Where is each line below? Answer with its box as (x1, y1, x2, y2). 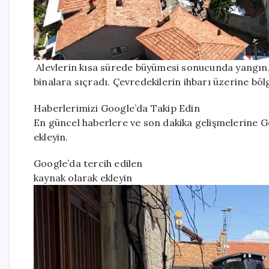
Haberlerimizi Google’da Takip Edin (34, 102, 200, 115)
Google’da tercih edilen (34, 157, 143, 170)
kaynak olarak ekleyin (34, 172, 133, 184)
